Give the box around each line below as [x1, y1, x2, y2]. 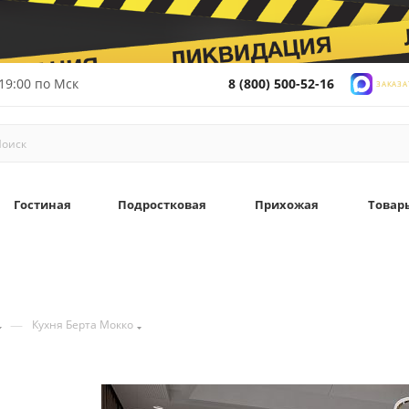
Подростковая [118, 196, 206, 213]
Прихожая [254, 196, 319, 213]
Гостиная [13, 196, 71, 213]
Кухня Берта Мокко [32, 317, 133, 332]
